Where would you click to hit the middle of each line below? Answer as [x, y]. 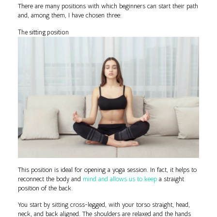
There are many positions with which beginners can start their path [108, 6]
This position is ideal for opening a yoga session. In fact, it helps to [107, 170]
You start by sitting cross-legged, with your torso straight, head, [104, 204]
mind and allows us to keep [120, 179]
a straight [170, 179]
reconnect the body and [50, 179]
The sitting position [43, 32]
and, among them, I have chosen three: [70, 15]
